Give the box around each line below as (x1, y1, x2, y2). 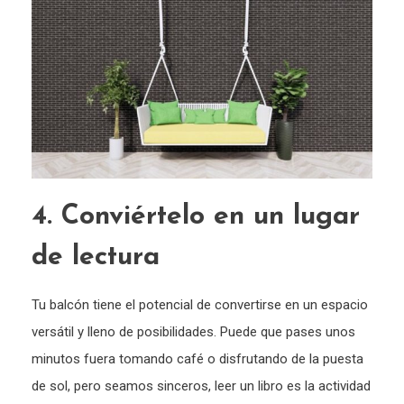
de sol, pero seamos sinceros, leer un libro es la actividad (32, 378, 371, 395)
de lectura (32, 243, 169, 272)
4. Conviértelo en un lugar (32, 203, 360, 232)
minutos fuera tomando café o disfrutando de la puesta (32, 351, 363, 368)
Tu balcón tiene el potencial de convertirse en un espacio (32, 297, 368, 314)
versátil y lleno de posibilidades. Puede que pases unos (32, 324, 355, 341)
